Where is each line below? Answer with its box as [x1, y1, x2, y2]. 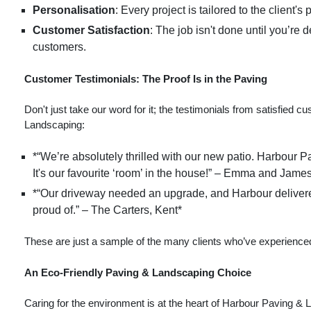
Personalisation [33, 4, 115, 17]
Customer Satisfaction [33, 24, 150, 37]
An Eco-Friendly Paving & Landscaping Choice [24, 266, 251, 278]
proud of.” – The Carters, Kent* [33, 203, 182, 216]
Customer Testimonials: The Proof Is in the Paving [24, 72, 267, 85]
